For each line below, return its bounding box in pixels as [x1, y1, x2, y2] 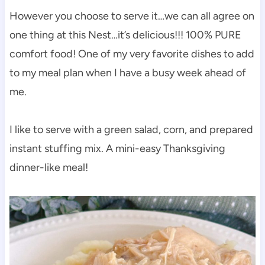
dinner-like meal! [9, 160, 88, 174]
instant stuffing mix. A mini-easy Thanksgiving [9, 141, 225, 155]
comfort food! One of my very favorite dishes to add [9, 47, 254, 60]
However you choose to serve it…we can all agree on [9, 9, 254, 22]
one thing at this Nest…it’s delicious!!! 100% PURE [9, 28, 241, 41]
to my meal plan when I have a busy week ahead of [9, 66, 246, 79]
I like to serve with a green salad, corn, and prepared [9, 122, 253, 136]
